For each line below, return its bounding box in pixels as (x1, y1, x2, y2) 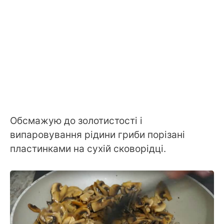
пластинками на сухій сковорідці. (10, 143, 166, 155)
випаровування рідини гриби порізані (10, 129, 185, 141)
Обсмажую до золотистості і (10, 115, 142, 127)
